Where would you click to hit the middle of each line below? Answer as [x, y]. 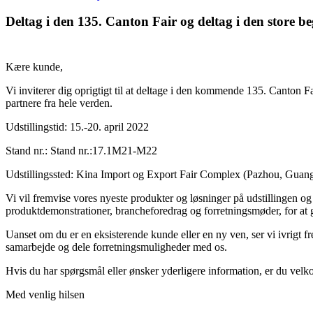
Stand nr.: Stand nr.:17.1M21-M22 [81, 150]
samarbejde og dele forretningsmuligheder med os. [116, 247]
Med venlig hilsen [45, 294]
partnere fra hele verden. [59, 103]
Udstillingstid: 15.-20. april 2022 [77, 126]
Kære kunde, [34, 66]
